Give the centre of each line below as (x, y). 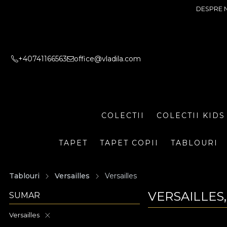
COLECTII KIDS (191, 115)
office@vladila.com (107, 59)
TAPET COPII (129, 143)
